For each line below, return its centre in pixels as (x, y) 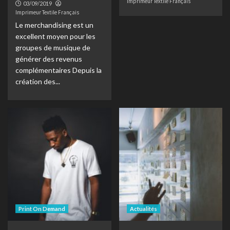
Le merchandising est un (54, 25)
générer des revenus (49, 59)
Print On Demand (42, 209)
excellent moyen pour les (55, 36)
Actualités (143, 209)
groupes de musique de (53, 47)
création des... (38, 81)
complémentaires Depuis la (59, 70)
